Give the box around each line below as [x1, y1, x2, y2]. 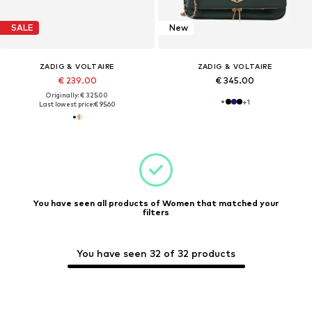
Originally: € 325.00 [46, 91, 109, 99]
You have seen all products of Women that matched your [33, 198, 279, 209]
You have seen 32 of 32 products [77, 247, 235, 260]
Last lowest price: [38, 100, 94, 108]
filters [143, 207, 169, 218]
